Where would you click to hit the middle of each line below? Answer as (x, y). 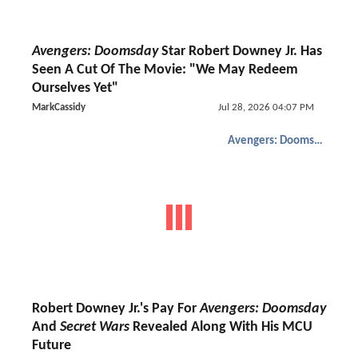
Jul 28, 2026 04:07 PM (266, 107)
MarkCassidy (59, 107)
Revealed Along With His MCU (221, 327)
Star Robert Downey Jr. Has (240, 52)
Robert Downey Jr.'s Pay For (116, 309)
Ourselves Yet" (75, 88)
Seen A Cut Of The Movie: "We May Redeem (165, 70)
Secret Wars (95, 327)
